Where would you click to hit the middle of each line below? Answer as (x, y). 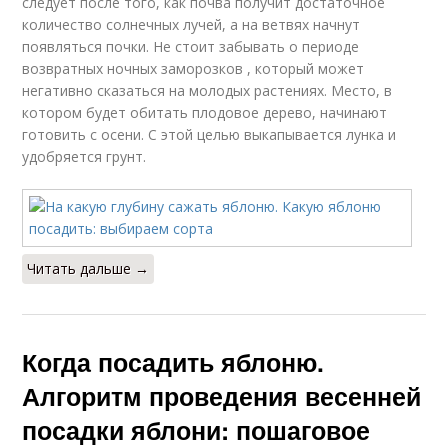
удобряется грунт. (84, 156)
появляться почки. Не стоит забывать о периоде (191, 46)
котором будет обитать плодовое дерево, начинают (205, 112)
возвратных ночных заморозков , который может (193, 68)
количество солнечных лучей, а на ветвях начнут (191, 24)
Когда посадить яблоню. (173, 361)
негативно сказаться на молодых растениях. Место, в (207, 90)
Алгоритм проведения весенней (222, 395)
